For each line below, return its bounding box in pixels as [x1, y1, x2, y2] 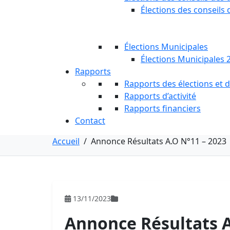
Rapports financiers [124, 103, 201, 114]
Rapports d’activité [124, 90, 196, 102]
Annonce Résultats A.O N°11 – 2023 [91, 136, 226, 147]
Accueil [52, 136, 80, 147]
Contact [75, 115, 105, 126]
